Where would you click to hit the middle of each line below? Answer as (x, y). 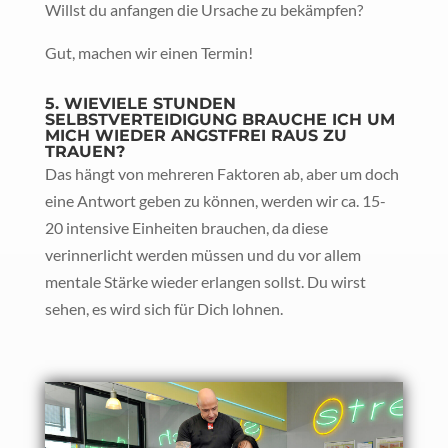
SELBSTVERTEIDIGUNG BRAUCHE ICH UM (219, 119)
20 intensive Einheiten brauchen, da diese (186, 227)
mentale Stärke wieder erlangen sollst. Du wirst (205, 281)
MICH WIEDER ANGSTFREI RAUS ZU (195, 135)
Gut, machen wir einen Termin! (148, 52)
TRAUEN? (84, 151)
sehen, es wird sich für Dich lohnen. (163, 308)
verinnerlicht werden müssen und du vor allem (202, 254)
